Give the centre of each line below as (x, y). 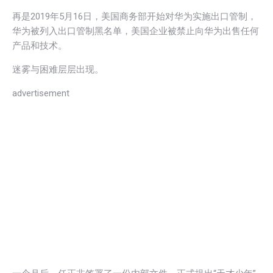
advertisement (41, 93)
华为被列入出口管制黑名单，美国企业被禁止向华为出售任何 (136, 31)
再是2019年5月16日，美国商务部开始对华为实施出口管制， (134, 16)
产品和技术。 (40, 45)
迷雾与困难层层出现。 (58, 69)
